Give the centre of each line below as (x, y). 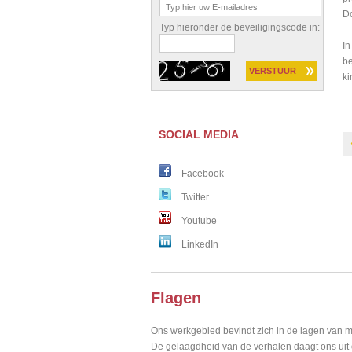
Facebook (202, 174)
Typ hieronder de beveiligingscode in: (240, 27)
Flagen (176, 298)
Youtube (198, 221)
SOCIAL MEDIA (199, 134)
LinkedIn (199, 244)
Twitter (194, 197)
